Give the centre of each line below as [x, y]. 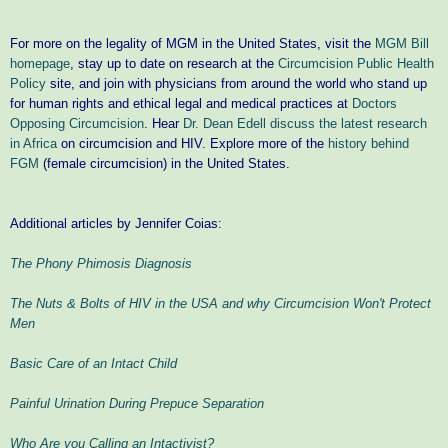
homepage [40, 63]
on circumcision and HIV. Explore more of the [192, 143]
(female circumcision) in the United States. [164, 163]
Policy [28, 83]
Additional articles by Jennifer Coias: [116, 223]
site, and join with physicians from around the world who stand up [236, 83]
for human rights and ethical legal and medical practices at [181, 103]
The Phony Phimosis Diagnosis [101, 263]
